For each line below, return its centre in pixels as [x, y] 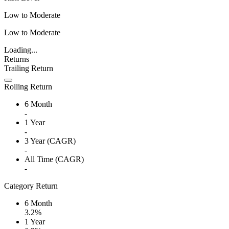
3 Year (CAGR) [50, 141]
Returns [17, 59]
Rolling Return [28, 87]
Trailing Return [29, 68]
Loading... [21, 50]
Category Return [31, 186]
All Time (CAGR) [54, 159]
